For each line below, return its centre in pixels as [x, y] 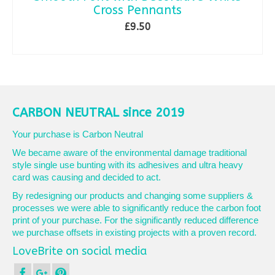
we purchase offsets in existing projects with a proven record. [134, 232]
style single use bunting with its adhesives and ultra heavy [128, 165]
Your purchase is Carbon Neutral [78, 134]
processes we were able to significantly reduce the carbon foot [137, 208]
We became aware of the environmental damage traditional [130, 153]
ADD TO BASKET [137, 45]
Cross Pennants [137, 10]
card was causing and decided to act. [87, 177]
